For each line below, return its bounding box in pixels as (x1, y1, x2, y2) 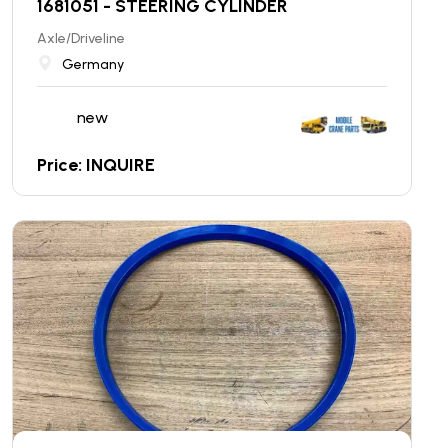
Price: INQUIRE (37, 153, 155, 176)
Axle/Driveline (37, 29, 125, 47)
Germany (62, 55, 124, 73)
